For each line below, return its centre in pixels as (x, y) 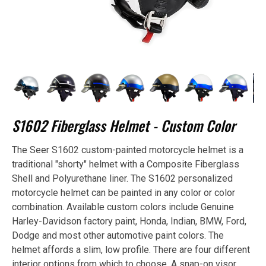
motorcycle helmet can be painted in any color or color (123, 193)
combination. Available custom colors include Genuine (123, 207)
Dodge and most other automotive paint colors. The (118, 235)
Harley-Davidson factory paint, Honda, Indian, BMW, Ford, (129, 221)
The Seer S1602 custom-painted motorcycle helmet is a (128, 150)
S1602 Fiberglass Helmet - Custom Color (123, 125)
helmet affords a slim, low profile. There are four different (131, 250)
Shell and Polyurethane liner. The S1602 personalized (122, 178)
